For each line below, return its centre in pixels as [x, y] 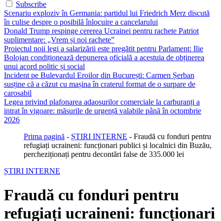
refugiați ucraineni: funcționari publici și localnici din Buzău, [118, 145]
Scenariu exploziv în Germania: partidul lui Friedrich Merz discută [107, 13]
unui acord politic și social [44, 66]
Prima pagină [44, 136]
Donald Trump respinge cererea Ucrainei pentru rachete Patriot [101, 31]
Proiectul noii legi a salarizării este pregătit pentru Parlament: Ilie [104, 49]
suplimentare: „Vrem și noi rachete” [59, 40]
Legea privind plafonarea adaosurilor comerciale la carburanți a [102, 102]
